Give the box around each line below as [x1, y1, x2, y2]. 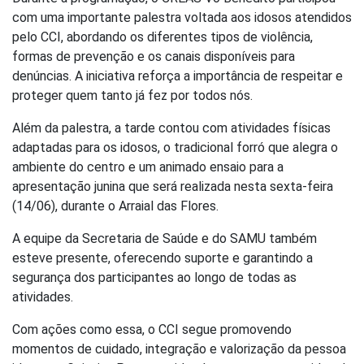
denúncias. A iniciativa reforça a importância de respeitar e [12, 68, 343, 84]
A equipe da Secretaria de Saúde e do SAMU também [12, 231, 317, 247]
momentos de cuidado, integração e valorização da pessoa [12, 341, 346, 357]
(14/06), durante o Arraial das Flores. [12, 198, 219, 214]
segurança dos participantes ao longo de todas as [12, 270, 297, 286]
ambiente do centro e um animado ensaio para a [12, 159, 284, 175]
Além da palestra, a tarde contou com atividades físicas [12, 120, 331, 136]
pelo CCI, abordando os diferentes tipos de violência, [12, 29, 313, 45]
